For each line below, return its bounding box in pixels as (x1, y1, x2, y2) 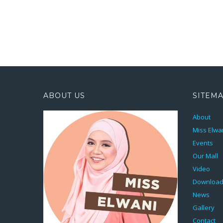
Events (193, 138, 213, 147)
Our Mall (193, 151, 218, 160)
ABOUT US (43, 91, 85, 100)
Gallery (193, 203, 215, 212)
